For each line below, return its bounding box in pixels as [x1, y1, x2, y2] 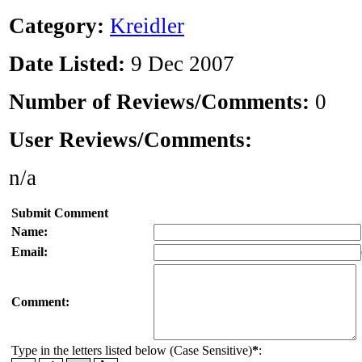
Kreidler [110, 14, 184, 39]
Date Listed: [9, 52, 125, 77]
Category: [9, 14, 104, 39]
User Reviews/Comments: [9, 128, 252, 153]
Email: [11, 245, 48, 259]
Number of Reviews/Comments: [9, 90, 315, 115]
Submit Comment [11, 206, 108, 221]
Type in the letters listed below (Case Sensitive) [11, 343, 252, 358]
